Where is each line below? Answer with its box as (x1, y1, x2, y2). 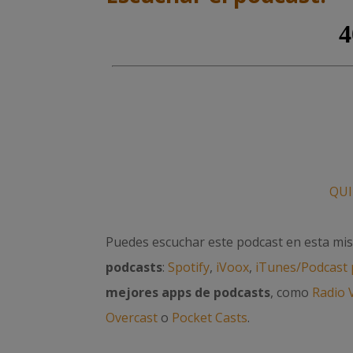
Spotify (168, 258, 210, 276)
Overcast (106, 308, 158, 326)
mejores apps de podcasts (106, 283, 271, 301)
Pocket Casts (172, 308, 248, 326)
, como (270, 283, 313, 301)
